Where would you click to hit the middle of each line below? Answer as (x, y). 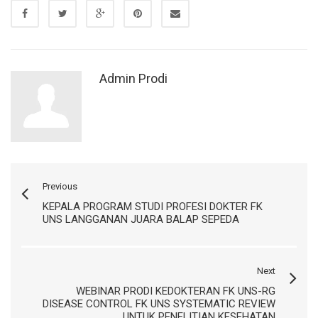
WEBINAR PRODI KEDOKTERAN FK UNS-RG (176, 291)
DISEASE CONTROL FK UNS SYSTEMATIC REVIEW (159, 303)
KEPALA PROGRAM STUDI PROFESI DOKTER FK (153, 206)
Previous (60, 186)
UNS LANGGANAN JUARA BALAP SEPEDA (141, 219)
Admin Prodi (133, 78)
